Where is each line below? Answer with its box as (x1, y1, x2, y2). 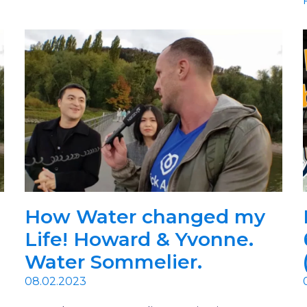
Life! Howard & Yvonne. (24, 228, 254, 251)
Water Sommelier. (24, 250, 202, 274)
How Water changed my (24, 205, 265, 229)
